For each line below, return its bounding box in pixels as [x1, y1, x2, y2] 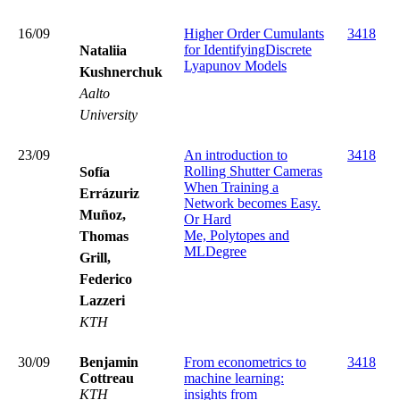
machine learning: [184, 370, 284, 386]
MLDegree [184, 243, 246, 259]
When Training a [184, 179, 279, 195]
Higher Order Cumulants [184, 25, 324, 41]
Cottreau [79, 370, 134, 386]
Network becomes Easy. [184, 195, 321, 211]
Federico [79, 271, 132, 287]
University [79, 106, 137, 122]
